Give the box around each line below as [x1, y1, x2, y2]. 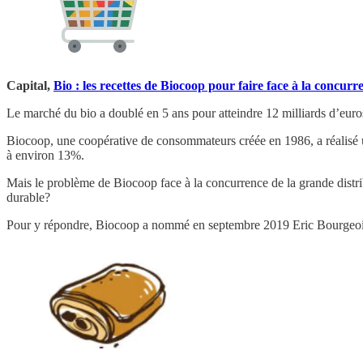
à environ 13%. [6, 147, 84, 162]
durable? [6, 190, 50, 204]
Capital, [6, 78, 53, 92]
